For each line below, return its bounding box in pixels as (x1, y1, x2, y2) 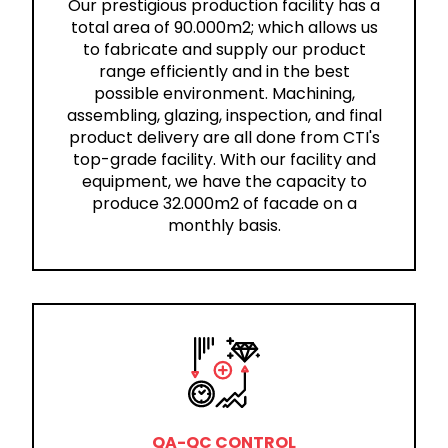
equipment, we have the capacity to (81, 169, 367, 193)
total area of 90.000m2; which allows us (70, 15, 378, 39)
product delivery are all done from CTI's (68, 125, 380, 149)
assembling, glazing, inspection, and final (66, 103, 382, 127)
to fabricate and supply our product (82, 37, 366, 61)
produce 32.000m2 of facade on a (91, 191, 357, 215)
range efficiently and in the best (98, 59, 350, 83)
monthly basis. (167, 213, 281, 237)
